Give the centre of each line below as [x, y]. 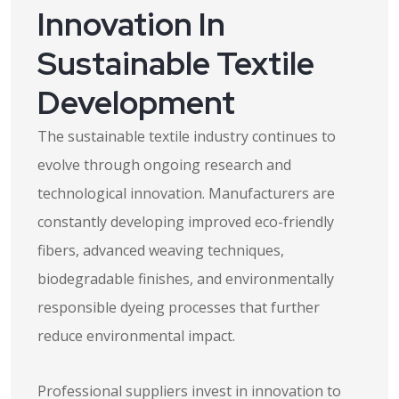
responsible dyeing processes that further [179, 307]
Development [136, 102]
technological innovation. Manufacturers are [186, 193]
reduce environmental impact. [136, 336]
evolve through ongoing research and [164, 165]
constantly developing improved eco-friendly [186, 222]
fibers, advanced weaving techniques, [161, 250]
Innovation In [131, 24]
